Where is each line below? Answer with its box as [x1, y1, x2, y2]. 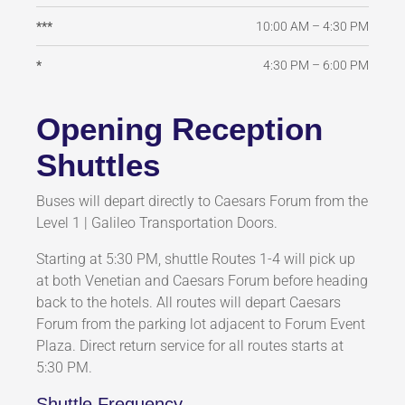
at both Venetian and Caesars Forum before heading [36, 272, 368, 290]
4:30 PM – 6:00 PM [263, 57, 369, 72]
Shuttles [36, 147, 160, 184]
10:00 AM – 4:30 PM [256, 18, 369, 33]
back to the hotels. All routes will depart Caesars [36, 294, 341, 312]
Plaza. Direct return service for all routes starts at [36, 337, 344, 355]
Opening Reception [36, 111, 323, 147]
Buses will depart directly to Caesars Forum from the [36, 193, 368, 211]
